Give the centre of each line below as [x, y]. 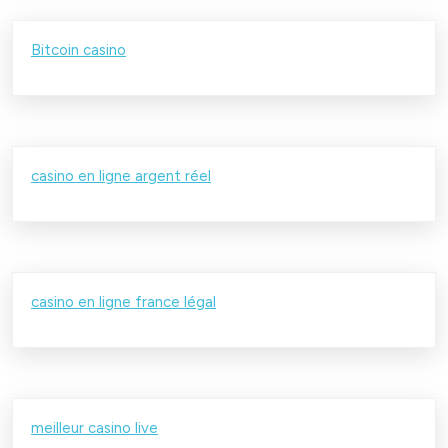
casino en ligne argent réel [121, 175]
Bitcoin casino [78, 49]
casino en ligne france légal [123, 301]
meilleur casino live [94, 427]
